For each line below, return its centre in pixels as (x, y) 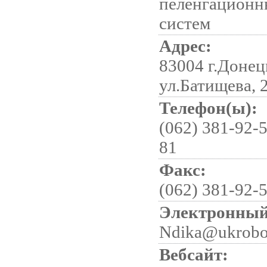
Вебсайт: (194, 254)
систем (185, 23)
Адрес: (185, 46)
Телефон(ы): (208, 108)
